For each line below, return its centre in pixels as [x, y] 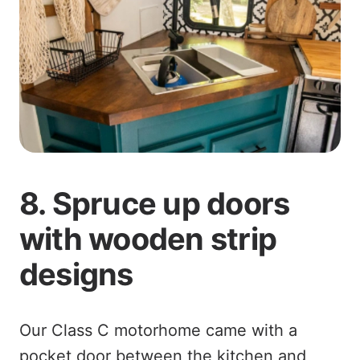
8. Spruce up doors [155, 203]
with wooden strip [148, 238]
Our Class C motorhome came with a [158, 330]
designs [76, 274]
